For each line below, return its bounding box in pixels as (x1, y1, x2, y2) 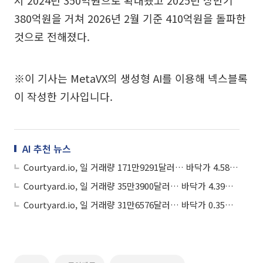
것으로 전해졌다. (14, 28, 90, 44)
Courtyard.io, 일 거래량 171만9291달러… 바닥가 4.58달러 (230, 160, 238, 173)
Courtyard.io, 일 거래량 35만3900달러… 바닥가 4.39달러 (225, 179, 234, 192)
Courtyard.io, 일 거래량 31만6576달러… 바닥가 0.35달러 (225, 198, 234, 211)
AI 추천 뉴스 (22, 141, 71, 156)
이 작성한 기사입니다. (14, 88, 113, 104)
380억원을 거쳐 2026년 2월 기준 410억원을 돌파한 (14, 10, 246, 26)
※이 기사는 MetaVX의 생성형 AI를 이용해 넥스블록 (14, 70, 248, 86)
